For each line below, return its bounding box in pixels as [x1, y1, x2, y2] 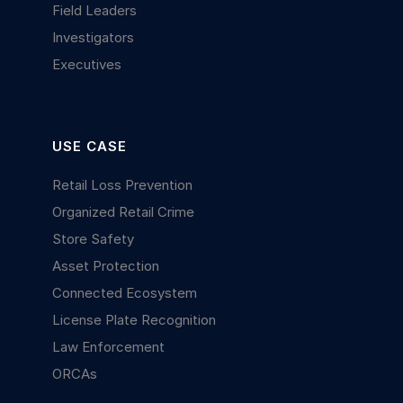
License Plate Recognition [52, 310, 217, 328]
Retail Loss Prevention [52, 175, 193, 193]
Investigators [52, 28, 135, 46]
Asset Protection [52, 256, 160, 274]
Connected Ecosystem [52, 283, 198, 301]
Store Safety [52, 229, 135, 247]
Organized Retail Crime [52, 202, 195, 220]
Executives [52, 55, 122, 73]
